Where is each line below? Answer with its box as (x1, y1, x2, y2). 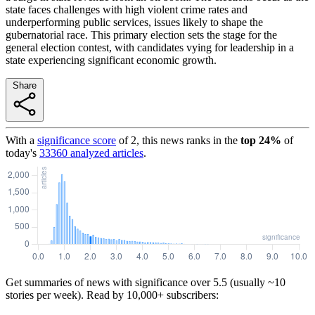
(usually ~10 (227, 276, 285, 288)
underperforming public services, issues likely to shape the (6, 15, 263, 28)
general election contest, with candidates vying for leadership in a (6, 41, 294, 53)
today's (6, 146, 37, 159)
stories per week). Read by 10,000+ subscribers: (6, 288, 219, 301)
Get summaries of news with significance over (6, 276, 210, 288)
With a (6, 134, 34, 146)
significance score (37, 134, 116, 146)
